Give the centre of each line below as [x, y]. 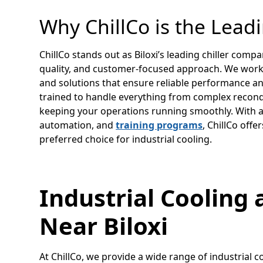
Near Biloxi [104, 225]
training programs [159, 125]
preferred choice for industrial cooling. [126, 139]
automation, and [78, 125]
